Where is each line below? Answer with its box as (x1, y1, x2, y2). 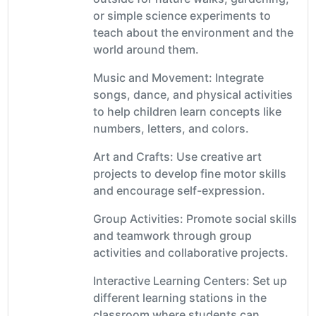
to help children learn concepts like (93, 104, 281, 119)
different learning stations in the (93, 290, 267, 305)
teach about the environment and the (93, 25, 293, 39)
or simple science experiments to (93, 8, 271, 23)
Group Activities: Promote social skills (93, 211, 297, 226)
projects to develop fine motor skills (93, 166, 286, 181)
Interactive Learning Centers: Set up (93, 273, 287, 288)
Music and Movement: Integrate (93, 70, 264, 85)
